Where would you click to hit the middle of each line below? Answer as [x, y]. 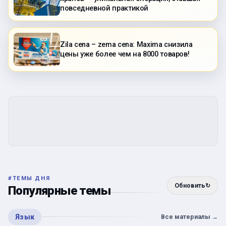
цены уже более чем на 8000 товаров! [125, 54]
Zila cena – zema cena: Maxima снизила [126, 44]
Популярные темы [59, 190]
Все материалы [186, 216]
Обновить [190, 185]
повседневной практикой [104, 9]
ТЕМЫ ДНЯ [31, 178]
